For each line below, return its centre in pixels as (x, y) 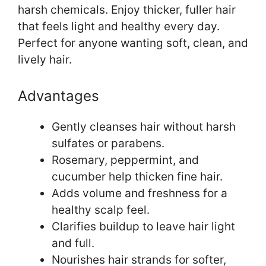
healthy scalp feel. (101, 210)
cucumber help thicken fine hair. (137, 176)
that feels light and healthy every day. (119, 27)
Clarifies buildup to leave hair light (143, 226)
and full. (73, 243)
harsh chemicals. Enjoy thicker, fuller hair (127, 10)
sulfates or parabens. (108, 143)
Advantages (58, 96)
